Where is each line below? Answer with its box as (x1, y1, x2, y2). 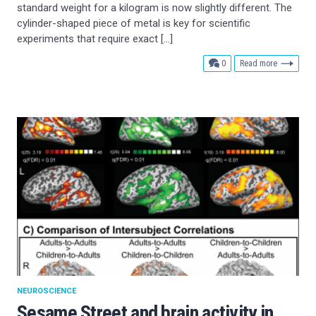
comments (225, 57, 261, 68)
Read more (240, 58, 277, 68)
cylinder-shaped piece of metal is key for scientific (17, 16, 250, 30)
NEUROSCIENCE (17, 286, 76, 296)
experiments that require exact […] (17, 32, 173, 45)
